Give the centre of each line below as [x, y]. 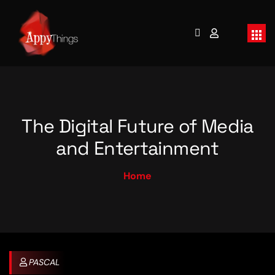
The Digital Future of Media [137, 126]
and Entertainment [137, 148]
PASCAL [45, 262]
